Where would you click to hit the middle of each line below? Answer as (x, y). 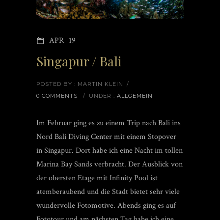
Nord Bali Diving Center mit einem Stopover (106, 137)
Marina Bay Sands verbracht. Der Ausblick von (110, 165)
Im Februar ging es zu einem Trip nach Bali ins (109, 123)
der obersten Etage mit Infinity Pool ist (97, 178)
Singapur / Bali (79, 61)
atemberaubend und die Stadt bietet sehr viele (108, 192)
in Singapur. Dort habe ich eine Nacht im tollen (110, 151)
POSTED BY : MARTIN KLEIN (80, 84)
